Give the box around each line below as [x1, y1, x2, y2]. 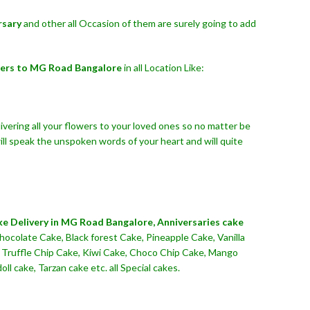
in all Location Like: [124, 62, 204, 73]
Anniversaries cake [157, 216, 244, 228]
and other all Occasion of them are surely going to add [21, 17, 256, 29]
